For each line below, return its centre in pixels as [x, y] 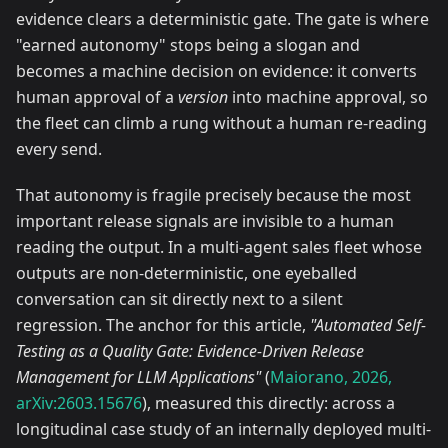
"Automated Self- [368, 325]
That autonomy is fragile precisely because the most [213, 195]
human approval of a [97, 97]
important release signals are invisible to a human [205, 221]
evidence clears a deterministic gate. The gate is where [222, 19]
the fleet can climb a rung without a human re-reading [221, 123]
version [203, 97]
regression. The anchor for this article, [163, 325]
